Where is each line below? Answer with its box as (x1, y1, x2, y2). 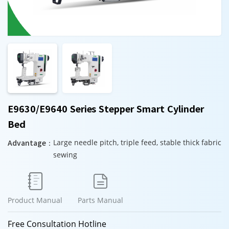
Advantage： (8, 138, 53, 148)
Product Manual (8, 195, 62, 205)
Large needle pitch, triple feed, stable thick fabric (53, 138, 221, 147)
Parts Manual (78, 195, 123, 205)
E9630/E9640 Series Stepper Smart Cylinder (8, 102, 204, 115)
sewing (53, 150, 77, 159)
